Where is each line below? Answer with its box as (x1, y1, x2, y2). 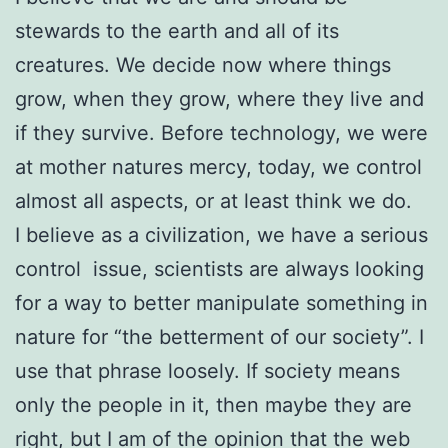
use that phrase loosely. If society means (15, 358, 400, 383)
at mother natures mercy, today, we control (15, 154, 422, 179)
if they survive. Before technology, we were (15, 120, 428, 145)
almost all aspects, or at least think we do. (15, 188, 412, 213)
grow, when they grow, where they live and (15, 86, 424, 111)
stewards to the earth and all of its (15, 18, 339, 43)
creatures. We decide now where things (15, 52, 391, 77)
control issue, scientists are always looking (15, 256, 424, 281)
